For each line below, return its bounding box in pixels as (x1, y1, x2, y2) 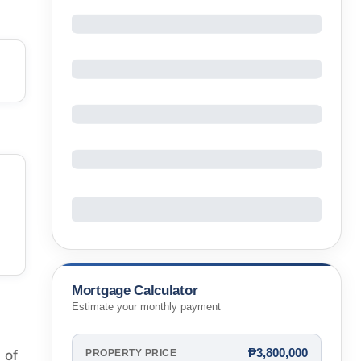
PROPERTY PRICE (85, 347, 176, 358)
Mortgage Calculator (72, 282, 198, 298)
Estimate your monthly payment (72, 301, 221, 313)
